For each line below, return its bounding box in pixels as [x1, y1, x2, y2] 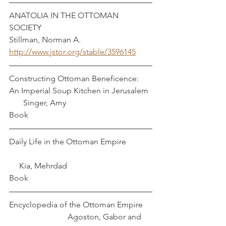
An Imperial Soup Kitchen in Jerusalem [9, 86, 152, 95]
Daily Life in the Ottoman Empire [9, 137, 126, 146]
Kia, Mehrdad [9, 161, 67, 171]
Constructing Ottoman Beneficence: [9, 74, 141, 83]
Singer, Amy [9, 98, 66, 107]
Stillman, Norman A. [9, 35, 81, 44]
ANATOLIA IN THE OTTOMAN [9, 11, 121, 20]
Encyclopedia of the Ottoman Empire [9, 200, 151, 209]
